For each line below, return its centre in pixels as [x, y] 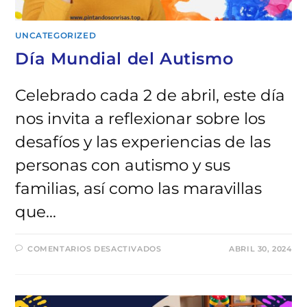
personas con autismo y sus [123, 165]
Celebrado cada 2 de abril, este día [150, 95]
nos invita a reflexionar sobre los [140, 118]
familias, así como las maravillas [139, 188]
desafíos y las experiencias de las [143, 142]
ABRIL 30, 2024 [260, 248]
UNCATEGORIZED [56, 35]
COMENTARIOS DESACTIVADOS [95, 248]
